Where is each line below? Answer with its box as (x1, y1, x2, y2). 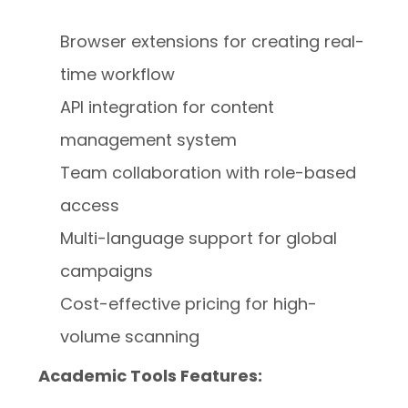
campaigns (60, 260, 154, 282)
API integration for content (60, 96, 275, 118)
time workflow (60, 63, 176, 86)
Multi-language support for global (60, 227, 338, 250)
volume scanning (60, 325, 200, 348)
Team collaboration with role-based (60, 161, 357, 184)
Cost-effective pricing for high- (60, 292, 318, 315)
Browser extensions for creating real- (60, 30, 365, 53)
